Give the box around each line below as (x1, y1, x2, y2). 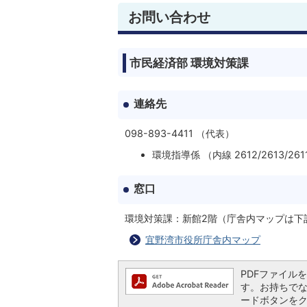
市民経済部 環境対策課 (130, 56, 249, 70)
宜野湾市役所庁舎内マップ (145, 234, 260, 245)
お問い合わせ (128, 8, 210, 25)
